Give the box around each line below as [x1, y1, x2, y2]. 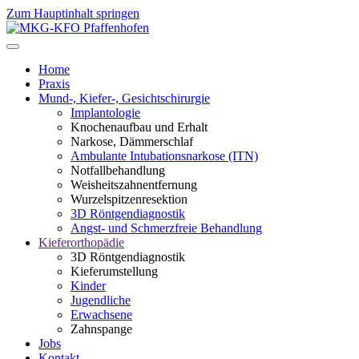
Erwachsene [71, 308, 132, 321]
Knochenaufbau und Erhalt [71, 120, 208, 134]
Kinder [71, 279, 106, 292]
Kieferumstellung [71, 264, 158, 278]
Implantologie [71, 106, 140, 119]
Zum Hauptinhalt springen [6, 6, 139, 20]
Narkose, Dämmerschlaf [71, 135, 193, 148]
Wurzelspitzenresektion [71, 192, 188, 206]
